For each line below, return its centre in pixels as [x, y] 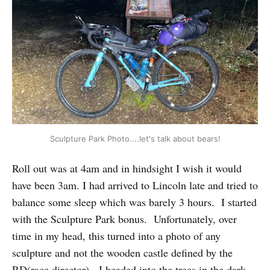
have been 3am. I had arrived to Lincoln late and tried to [135, 185]
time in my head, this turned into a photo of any [116, 236]
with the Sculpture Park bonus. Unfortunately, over [124, 219]
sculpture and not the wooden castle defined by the [122, 253]
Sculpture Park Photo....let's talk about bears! [135, 138]
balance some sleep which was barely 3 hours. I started [134, 202]
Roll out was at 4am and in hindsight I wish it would [127, 168]
